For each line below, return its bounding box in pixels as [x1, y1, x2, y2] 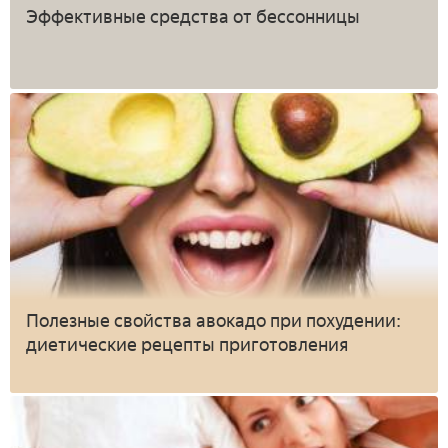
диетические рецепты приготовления [26, 333, 348, 356]
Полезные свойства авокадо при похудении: [26, 309, 401, 332]
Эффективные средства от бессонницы [26, 6, 360, 29]
